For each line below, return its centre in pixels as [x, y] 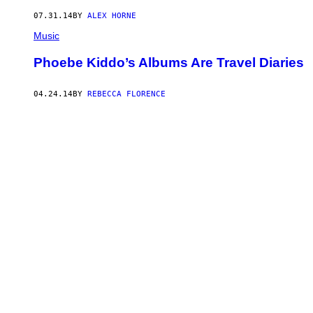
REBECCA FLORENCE [126, 94]
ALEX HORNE [112, 16]
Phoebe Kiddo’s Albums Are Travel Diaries [169, 62]
